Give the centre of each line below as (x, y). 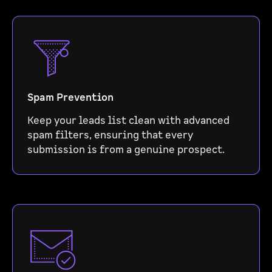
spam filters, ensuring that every (110, 135)
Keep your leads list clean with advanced (128, 121)
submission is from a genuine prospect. (126, 150)
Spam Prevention (70, 98)
